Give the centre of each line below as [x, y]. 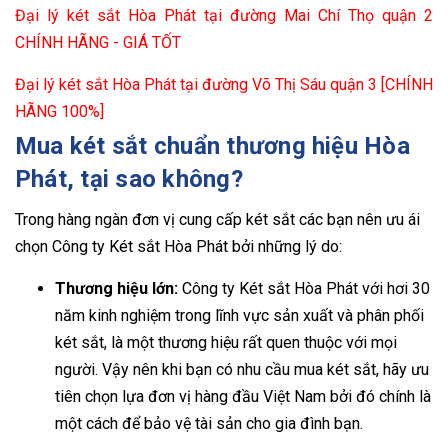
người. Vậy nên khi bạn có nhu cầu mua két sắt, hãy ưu [242, 369]
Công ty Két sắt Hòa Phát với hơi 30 [306, 288]
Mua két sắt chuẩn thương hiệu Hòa [212, 145]
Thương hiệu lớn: [118, 288]
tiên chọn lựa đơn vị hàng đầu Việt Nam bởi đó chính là [243, 396]
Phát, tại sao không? [129, 178]
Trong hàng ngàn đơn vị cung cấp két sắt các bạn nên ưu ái [217, 219]
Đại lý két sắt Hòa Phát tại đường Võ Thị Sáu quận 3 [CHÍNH [224, 84]
